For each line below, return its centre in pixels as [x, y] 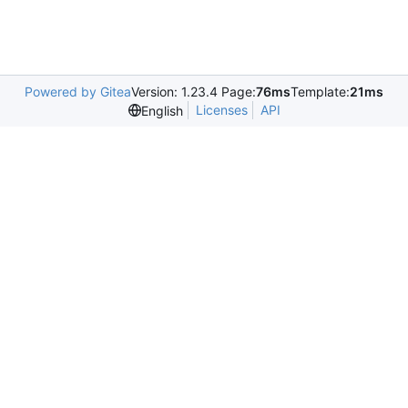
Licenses [221, 110]
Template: [320, 92]
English [162, 110]
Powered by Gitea [78, 92]
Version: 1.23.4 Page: [194, 92]
